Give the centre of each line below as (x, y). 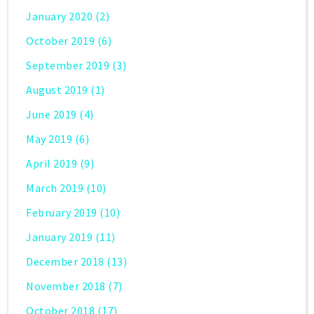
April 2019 (52, 164)
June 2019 (52, 115)
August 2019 (57, 90)
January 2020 (59, 16)
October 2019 (60, 41)
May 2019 (49, 139)
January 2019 (59, 237)
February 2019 (62, 213)
